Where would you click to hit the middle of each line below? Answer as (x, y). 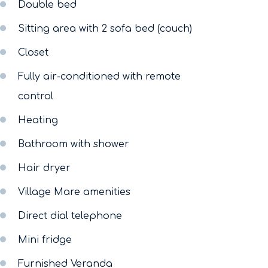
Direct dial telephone (70, 216)
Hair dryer (44, 168)
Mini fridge (45, 240)
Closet (33, 53)
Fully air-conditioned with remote (99, 77)
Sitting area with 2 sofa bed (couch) (105, 29)
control (36, 96)
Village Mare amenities (74, 192)
